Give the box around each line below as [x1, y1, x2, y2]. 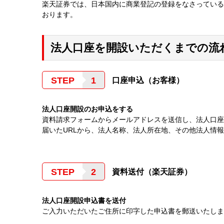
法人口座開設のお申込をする [42, 104, 133, 113]
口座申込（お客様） [112, 75, 184, 84]
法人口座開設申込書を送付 [42, 196, 126, 204]
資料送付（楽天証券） [112, 166, 192, 176]
